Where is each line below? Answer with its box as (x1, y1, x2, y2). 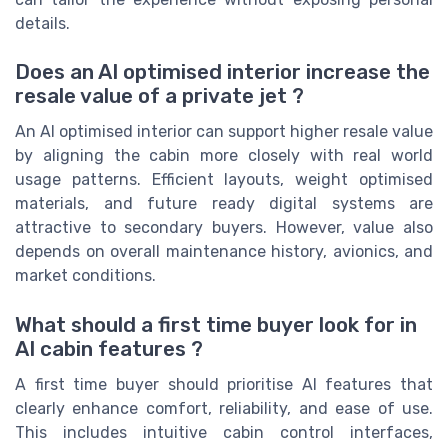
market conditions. (15, 266, 156, 286)
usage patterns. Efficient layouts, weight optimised (15, 170, 433, 190)
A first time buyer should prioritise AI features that (15, 374, 433, 394)
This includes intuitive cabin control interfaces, (15, 422, 433, 442)
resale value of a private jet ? (15, 84, 304, 109)
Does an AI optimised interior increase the (15, 60, 430, 85)
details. (15, 13, 70, 33)
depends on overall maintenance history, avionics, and (15, 242, 433, 262)
